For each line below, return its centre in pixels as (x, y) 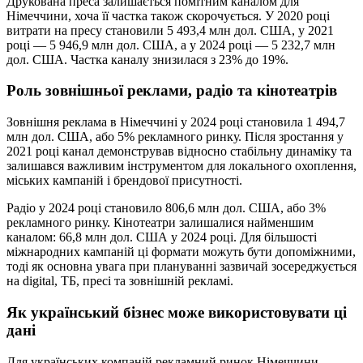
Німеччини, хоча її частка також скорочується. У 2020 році (168, 15)
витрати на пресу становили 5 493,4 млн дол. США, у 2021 (170, 30)
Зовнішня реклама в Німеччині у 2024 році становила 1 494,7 (176, 122)
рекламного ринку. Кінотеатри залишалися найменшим (160, 223)
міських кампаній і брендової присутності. (124, 181)
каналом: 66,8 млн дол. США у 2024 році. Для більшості (162, 237)
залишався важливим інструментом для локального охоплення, (181, 166)
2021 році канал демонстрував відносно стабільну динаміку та (179, 152)
